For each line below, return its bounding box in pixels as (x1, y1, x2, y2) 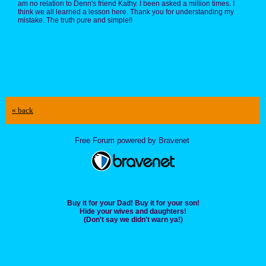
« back (12, 106, 33, 115)
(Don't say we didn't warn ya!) (83, 216, 183, 224)
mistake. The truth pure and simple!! (18, 16, 132, 25)
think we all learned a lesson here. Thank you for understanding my (18, 8, 234, 17)
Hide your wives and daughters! (80, 207, 186, 216)
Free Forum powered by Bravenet (74, 136, 192, 145)
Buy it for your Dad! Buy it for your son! (66, 199, 199, 208)
